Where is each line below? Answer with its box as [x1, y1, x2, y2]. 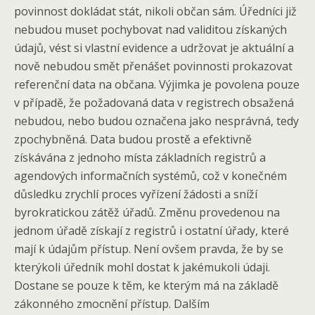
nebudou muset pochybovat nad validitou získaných [14, 22, 287, 37]
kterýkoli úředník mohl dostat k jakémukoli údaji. [14, 259, 270, 275]
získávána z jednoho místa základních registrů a [14, 150, 266, 165]
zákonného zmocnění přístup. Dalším [14, 296, 210, 311]
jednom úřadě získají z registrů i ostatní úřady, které [14, 223, 289, 238]
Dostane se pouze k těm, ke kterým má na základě [14, 278, 278, 293]
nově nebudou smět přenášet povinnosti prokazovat [14, 58, 292, 74]
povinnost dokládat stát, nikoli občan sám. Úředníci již [14, 4, 297, 19]
